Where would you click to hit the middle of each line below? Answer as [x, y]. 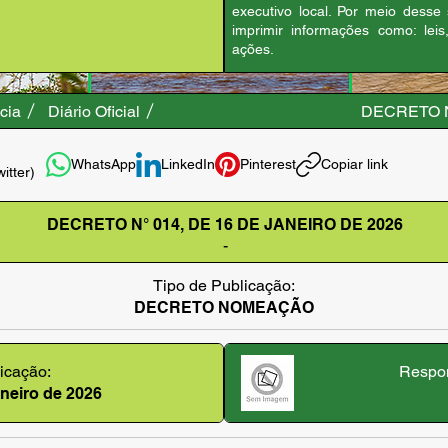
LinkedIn [188, 164]
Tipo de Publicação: [223, 285]
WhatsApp [103, 164]
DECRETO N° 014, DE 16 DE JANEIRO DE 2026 [225, 224]
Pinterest [268, 164]
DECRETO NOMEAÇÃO [223, 307]
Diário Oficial [94, 111]
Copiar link [354, 164]
